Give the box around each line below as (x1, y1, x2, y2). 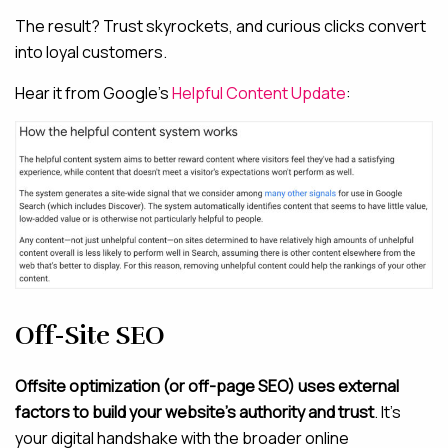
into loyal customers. (15, 41, 167, 63)
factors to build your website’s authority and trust (15, 400, 374, 423)
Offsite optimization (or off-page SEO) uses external (15, 374, 399, 397)
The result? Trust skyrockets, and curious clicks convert (15, 15, 426, 37)
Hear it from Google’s (15, 82, 169, 104)
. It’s (374, 400, 401, 423)
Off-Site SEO (15, 319, 165, 351)
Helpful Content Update (169, 82, 346, 104)
